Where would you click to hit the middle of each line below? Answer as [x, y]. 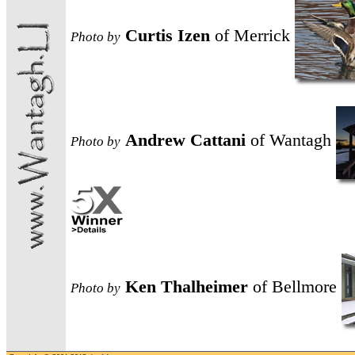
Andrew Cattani [188, 140]
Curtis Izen [170, 35]
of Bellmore [295, 286]
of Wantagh [291, 140]
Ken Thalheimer [189, 286]
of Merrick [252, 35]
